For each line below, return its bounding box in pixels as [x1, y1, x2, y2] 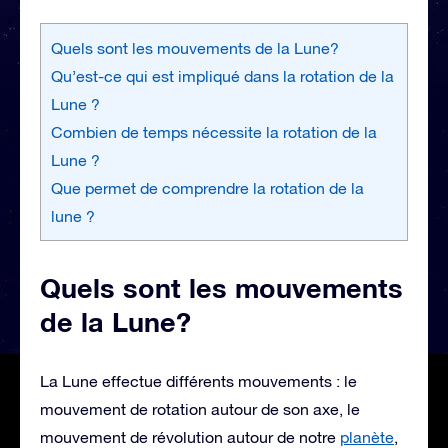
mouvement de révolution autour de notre [40, 427, 340, 446]
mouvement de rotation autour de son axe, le [40, 399, 360, 418]
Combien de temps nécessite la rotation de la [51, 122, 377, 141]
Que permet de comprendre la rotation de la [51, 178, 364, 197]
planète [340, 427, 394, 446]
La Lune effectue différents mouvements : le [40, 371, 357, 390]
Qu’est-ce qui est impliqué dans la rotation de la [51, 66, 394, 85]
